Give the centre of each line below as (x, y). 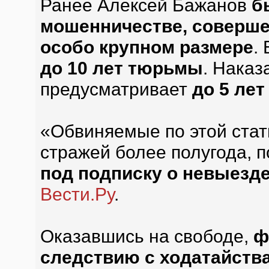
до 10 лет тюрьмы (121, 68)
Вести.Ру (77, 194)
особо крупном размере (147, 47)
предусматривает (116, 89)
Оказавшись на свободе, (147, 236)
